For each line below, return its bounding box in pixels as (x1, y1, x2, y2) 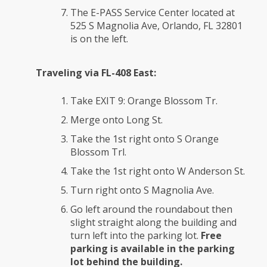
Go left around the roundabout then (70, 203, 232, 216)
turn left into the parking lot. (70, 229, 201, 243)
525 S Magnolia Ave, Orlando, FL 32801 (70, 19, 243, 33)
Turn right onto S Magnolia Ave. (70, 184, 214, 197)
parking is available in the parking (70, 242, 235, 256)
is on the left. (70, 32, 128, 46)
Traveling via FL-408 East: (36, 66, 156, 80)
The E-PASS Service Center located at (70, 6, 235, 20)
